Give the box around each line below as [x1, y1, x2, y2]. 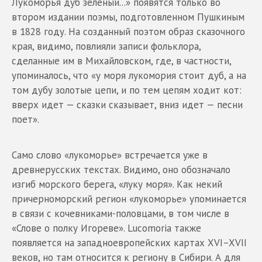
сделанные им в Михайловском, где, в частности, [12, 54, 231, 67]
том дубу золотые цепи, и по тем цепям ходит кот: [12, 83, 242, 96]
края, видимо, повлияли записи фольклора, [12, 39, 201, 53]
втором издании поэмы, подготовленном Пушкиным [12, 10, 244, 23]
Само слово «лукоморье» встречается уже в [12, 148, 208, 161]
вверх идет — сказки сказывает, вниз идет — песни [12, 98, 243, 111]
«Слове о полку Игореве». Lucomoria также [12, 221, 201, 235]
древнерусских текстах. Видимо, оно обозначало [12, 163, 230, 176]
